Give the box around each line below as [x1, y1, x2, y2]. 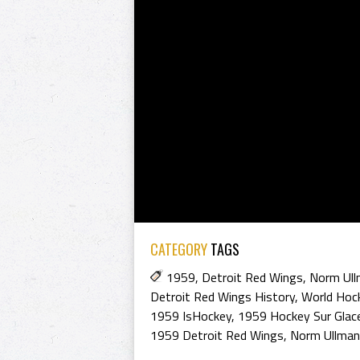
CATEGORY [150, 239, 207, 260]
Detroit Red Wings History [150, 287, 295, 306]
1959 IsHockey [150, 306, 231, 325]
